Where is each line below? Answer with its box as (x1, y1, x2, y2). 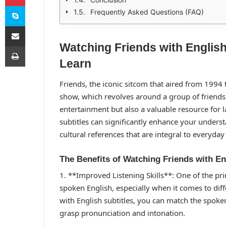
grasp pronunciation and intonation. (60, 208, 185, 218)
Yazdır (25, 42, 44, 50)
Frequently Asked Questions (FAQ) (90, 8, 204, 16)
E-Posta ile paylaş (25, 22, 44, 30)
